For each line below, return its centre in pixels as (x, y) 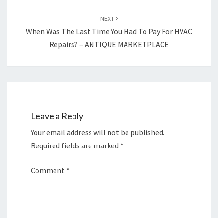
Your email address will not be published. (98, 133)
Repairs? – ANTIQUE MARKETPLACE (109, 44)
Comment (48, 171)
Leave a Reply (57, 116)
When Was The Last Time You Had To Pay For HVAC (109, 31)
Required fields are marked (75, 146)
